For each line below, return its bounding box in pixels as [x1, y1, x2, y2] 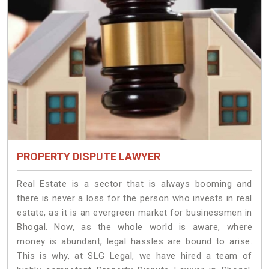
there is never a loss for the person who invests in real [17, 193, 252, 204]
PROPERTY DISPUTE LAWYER [17, 150, 160, 163]
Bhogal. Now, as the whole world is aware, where [17, 222, 252, 233]
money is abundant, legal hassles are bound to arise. [17, 236, 252, 247]
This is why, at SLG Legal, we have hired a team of [17, 250, 252, 262]
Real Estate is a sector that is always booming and [17, 178, 252, 190]
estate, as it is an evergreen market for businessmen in [17, 207, 252, 219]
